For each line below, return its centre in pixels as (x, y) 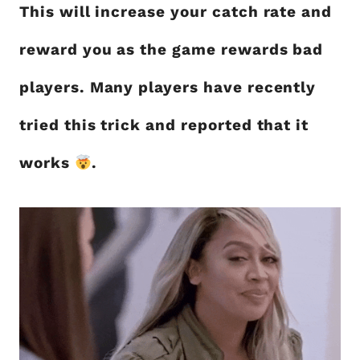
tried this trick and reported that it (164, 125)
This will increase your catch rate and (176, 12)
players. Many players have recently (168, 88)
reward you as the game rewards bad (172, 50)
